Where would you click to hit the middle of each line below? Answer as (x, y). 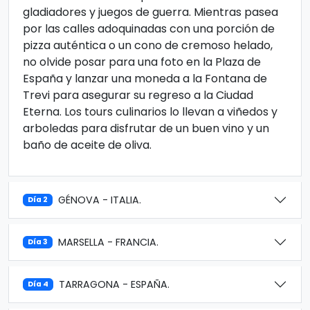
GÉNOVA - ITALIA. (100, 200)
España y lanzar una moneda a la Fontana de (145, 79)
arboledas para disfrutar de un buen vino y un (146, 128)
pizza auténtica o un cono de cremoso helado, (148, 45)
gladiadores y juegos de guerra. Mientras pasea (151, 12)
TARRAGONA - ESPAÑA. (115, 284)
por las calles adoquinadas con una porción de (149, 29)
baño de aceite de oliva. (87, 145)
